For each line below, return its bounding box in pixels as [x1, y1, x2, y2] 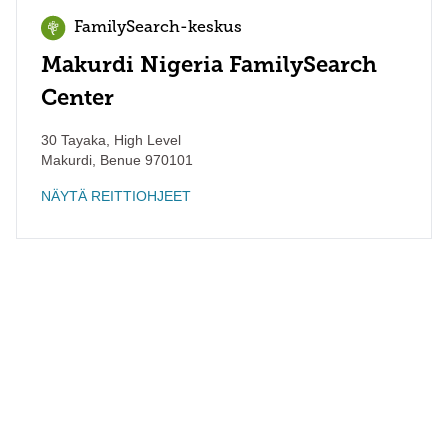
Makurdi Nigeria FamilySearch [41, 51, 377, 78]
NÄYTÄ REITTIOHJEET [41, 188, 191, 204]
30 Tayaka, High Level [41, 132, 181, 148]
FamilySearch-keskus [74, 20, 242, 36]
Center [41, 84, 114, 111]
